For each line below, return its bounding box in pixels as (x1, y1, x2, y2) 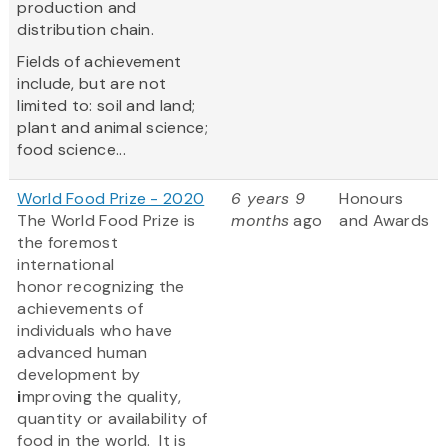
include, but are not (17, 73, 167, 95)
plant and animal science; (17, 117, 208, 139)
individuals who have (17, 320, 173, 342)
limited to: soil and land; (17, 95, 196, 117)
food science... (17, 139, 126, 161)
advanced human (17, 342, 148, 364)
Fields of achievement (17, 51, 182, 73)
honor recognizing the (17, 276, 185, 298)
